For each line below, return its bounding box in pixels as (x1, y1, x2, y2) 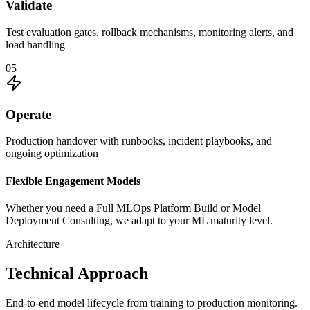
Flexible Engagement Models (6, 174, 140, 187)
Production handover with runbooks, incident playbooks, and (6, 135, 272, 147)
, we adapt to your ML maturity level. (110, 214, 273, 226)
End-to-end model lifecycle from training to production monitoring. (6, 296, 298, 309)
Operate (6, 107, 51, 122)
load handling (6, 38, 65, 51)
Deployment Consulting (6, 214, 110, 226)
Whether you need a (6, 201, 96, 214)
